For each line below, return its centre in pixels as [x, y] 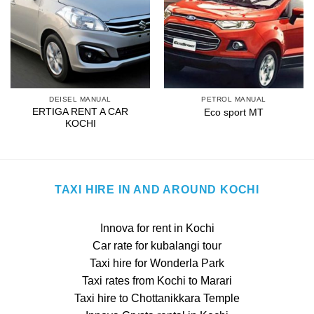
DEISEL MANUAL [80, 100]
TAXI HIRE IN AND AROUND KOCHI [157, 189]
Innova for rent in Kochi [157, 228]
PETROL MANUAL [234, 100]
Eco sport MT [234, 112]
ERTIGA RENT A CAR [80, 111]
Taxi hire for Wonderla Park [157, 263]
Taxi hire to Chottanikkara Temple [157, 298]
